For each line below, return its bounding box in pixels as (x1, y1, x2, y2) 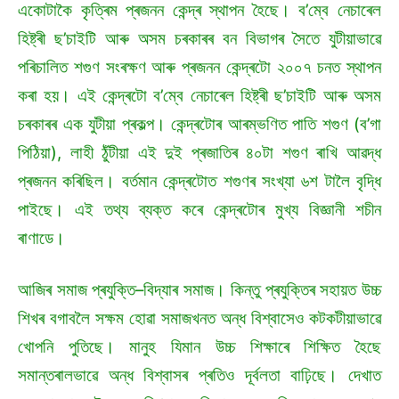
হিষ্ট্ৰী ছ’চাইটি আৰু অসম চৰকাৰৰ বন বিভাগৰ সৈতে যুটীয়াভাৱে (18, 28, 381, 50)
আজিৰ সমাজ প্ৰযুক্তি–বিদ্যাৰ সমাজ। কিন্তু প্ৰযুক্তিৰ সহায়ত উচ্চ (18, 280, 381, 301)
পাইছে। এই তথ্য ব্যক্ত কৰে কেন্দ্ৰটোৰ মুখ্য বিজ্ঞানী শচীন (18, 199, 381, 221)
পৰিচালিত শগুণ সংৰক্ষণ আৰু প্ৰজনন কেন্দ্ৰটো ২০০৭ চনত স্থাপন (18, 57, 381, 78)
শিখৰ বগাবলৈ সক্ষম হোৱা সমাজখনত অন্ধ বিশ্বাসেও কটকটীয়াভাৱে (18, 308, 381, 330)
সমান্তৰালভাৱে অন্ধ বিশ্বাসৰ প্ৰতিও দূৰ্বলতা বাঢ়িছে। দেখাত (18, 365, 381, 387)
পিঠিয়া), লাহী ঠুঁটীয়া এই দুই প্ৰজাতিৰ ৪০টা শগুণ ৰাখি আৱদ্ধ (18, 142, 381, 164)
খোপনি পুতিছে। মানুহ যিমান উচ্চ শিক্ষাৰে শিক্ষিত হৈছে (18, 337, 381, 358)
